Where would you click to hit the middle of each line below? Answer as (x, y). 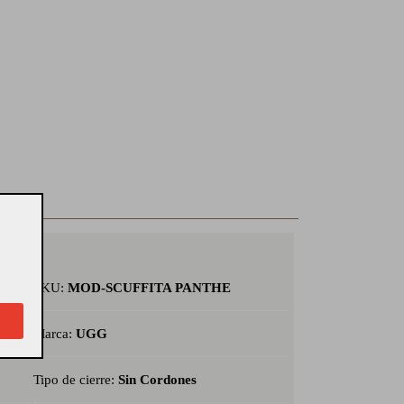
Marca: (54, 333)
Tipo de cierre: (75, 379)
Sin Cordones (157, 379)
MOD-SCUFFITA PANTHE (149, 287)
